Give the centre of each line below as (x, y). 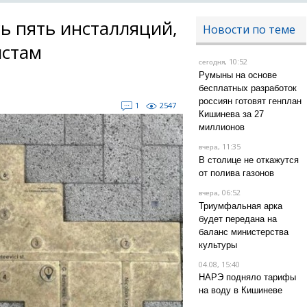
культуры (218, 245)
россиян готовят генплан (250, 101)
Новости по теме (249, 29)
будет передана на (237, 219)
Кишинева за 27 (231, 114)
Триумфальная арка (240, 206)
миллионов (221, 127)
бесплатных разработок (247, 88)
